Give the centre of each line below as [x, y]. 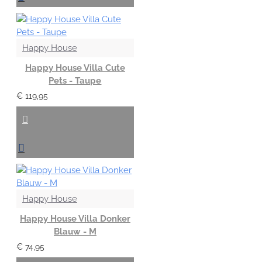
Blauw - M [75, 231]
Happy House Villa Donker [75, 218]
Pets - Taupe [75, 80]
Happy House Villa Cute [75, 68]
